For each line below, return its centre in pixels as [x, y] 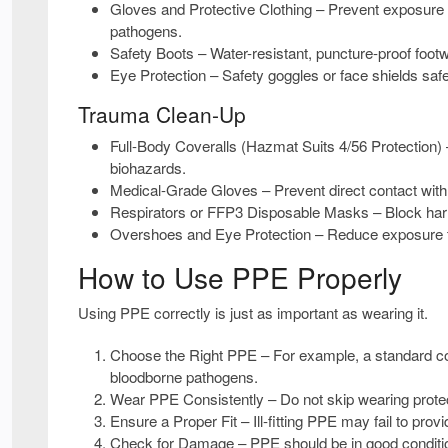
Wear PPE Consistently [187, 398]
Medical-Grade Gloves [184, 189]
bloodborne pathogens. [184, 376]
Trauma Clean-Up [162, 113]
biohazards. [148, 167]
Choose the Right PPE [183, 354]
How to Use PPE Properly [240, 276]
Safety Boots [152, 52]
